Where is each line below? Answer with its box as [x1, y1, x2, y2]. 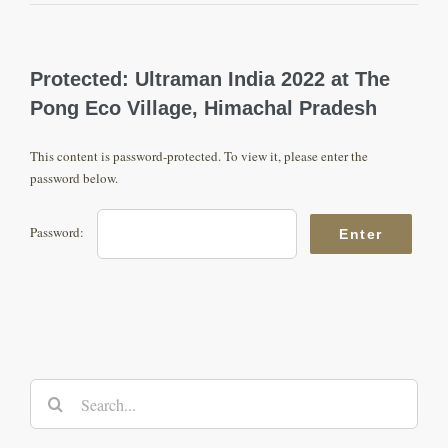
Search [29, 380, 65, 399]
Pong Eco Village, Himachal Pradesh [30, 97, 377, 120]
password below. [30, 169, 118, 188]
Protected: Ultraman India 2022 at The [30, 68, 390, 91]
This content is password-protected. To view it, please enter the [30, 147, 368, 166]
